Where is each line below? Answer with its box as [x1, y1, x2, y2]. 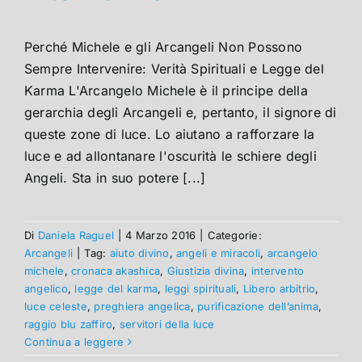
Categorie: [207, 229, 262, 242]
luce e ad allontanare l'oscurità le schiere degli [24, 148, 317, 165]
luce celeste [24, 300, 87, 314]
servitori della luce [119, 318, 215, 331]
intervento [250, 264, 305, 278]
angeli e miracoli [176, 246, 261, 260]
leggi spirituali [164, 282, 237, 296]
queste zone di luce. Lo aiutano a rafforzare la [24, 126, 315, 143]
